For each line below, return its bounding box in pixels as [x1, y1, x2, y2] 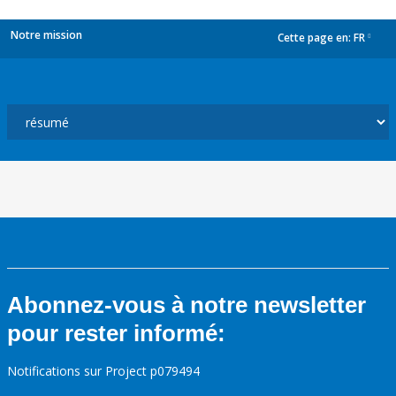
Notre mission [11, 27, 82, 42]
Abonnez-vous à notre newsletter [7, 292, 366, 318]
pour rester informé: [7, 320, 225, 346]
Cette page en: [278, 30, 354, 46]
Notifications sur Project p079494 [7, 362, 200, 379]
